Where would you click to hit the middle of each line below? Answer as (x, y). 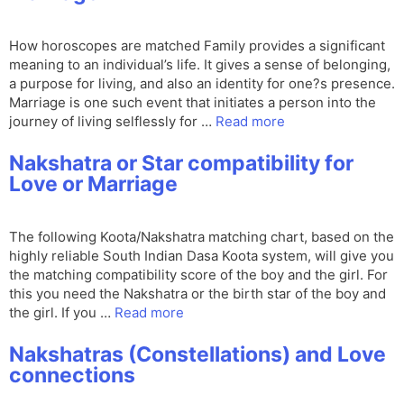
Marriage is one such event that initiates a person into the (193, 103)
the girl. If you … (62, 313)
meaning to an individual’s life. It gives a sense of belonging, (200, 65)
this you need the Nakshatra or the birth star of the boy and (197, 294)
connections (72, 376)
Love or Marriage (93, 184)
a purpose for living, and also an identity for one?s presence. (202, 84)
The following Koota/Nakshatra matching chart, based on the (202, 237)
